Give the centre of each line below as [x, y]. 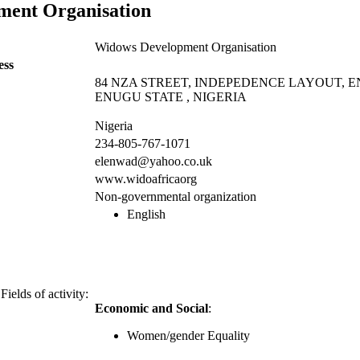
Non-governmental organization [176, 196]
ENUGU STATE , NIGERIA [171, 96]
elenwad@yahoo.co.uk [153, 161]
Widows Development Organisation [186, 47]
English [146, 214]
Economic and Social [151, 309]
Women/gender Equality [188, 336]
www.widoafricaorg [146, 178]
